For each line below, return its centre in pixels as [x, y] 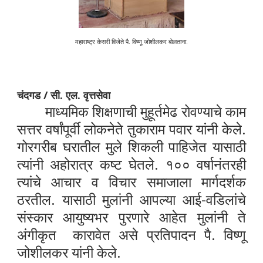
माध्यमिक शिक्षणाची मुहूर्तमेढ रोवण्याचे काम [146, 112]
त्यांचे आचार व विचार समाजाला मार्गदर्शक [131, 182]
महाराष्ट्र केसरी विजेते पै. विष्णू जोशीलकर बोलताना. [131, 42]
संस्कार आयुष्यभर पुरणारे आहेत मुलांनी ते [131, 217]
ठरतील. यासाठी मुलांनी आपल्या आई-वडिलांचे [131, 200]
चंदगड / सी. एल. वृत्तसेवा [63, 95]
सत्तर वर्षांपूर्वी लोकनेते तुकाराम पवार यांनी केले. [131, 129]
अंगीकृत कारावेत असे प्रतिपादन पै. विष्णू [131, 235]
